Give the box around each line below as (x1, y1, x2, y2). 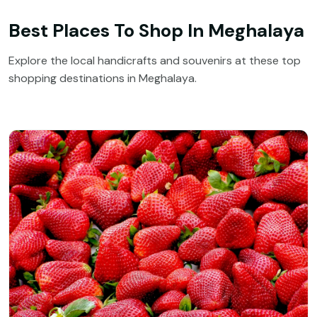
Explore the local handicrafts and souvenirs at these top (8, 53, 301, 69)
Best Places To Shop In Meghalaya (8, 18, 304, 43)
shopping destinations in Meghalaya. (8, 71, 197, 86)
